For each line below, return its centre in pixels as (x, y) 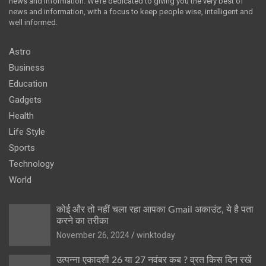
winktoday (156, 235)
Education (28, 83)
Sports (22, 148)
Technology (31, 164)
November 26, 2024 (93, 235)
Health (21, 115)
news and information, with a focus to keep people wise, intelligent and (131, 11)
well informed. (33, 22)
